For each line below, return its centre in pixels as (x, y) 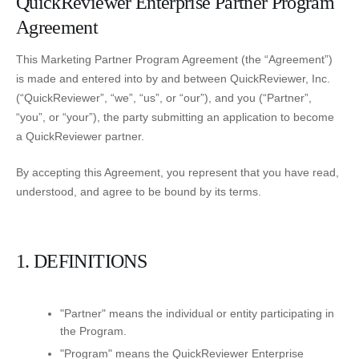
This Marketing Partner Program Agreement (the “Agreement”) (174, 60)
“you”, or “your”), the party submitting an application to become (175, 117)
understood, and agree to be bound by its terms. (139, 192)
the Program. (93, 331)
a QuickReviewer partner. (80, 137)
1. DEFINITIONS (81, 262)
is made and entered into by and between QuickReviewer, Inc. (173, 79)
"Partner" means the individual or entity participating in (197, 314)
